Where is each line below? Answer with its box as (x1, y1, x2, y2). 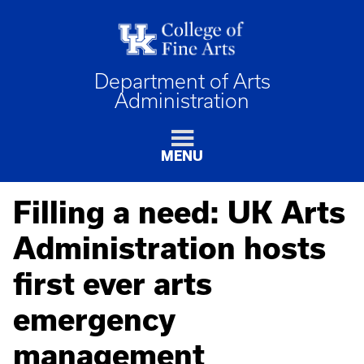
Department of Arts (93, 70, 271, 93)
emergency (13, 303, 175, 336)
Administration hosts (13, 232, 326, 265)
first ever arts (13, 267, 212, 301)
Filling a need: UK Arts (13, 196, 345, 229)
